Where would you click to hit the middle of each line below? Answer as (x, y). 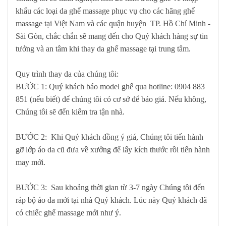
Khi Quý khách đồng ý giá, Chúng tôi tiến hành (126, 137)
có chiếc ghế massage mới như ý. (68, 213)
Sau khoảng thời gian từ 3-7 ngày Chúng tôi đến (126, 188)
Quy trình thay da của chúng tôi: (67, 74)
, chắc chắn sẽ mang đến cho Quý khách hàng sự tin (125, 36)
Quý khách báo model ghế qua (97, 87)
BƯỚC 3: (31, 188)
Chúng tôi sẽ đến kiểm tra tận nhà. (70, 112)
